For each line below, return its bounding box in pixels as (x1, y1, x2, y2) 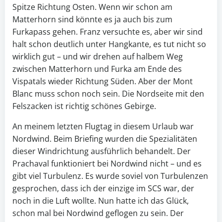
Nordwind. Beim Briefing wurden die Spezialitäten (12, 133, 197, 145)
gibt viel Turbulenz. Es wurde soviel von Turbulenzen (12, 170, 208, 182)
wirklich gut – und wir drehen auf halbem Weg (12, 51, 183, 62)
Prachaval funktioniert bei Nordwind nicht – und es (12, 158, 202, 169)
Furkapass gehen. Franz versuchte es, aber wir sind (12, 26, 203, 38)
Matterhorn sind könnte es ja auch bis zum (12, 14, 172, 25)
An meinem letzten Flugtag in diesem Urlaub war (12, 121, 194, 132)
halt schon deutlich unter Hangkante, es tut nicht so (12, 39, 206, 50)
